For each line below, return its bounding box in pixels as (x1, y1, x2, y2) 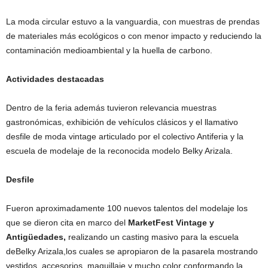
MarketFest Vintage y (128, 217, 214, 227)
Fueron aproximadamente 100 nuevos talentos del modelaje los (6, 203, 248, 213)
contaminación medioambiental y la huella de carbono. (6, 45, 212, 55)
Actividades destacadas (6, 74, 104, 84)
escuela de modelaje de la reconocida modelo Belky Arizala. (6, 145, 233, 156)
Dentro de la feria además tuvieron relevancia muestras (6, 102, 217, 112)
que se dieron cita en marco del (6, 217, 128, 227)
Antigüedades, (6, 232, 68, 242)
